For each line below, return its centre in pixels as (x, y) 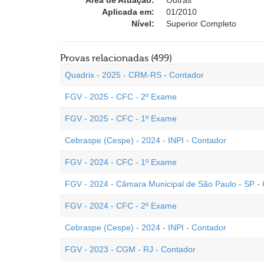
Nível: (143, 24)
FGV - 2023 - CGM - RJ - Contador (130, 249)
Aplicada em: (128, 12)
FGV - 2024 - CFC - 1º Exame (121, 162)
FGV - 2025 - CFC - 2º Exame (121, 97)
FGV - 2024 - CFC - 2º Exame (121, 206)
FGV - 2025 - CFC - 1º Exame (121, 118)
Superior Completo (201, 24)
